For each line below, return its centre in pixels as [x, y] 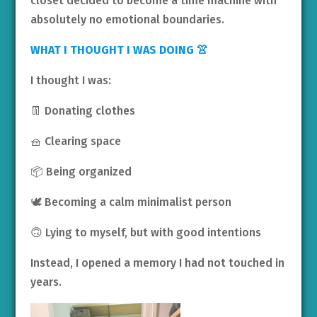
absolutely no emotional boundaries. [127, 20]
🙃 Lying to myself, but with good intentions [145, 233]
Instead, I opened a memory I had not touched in [157, 263]
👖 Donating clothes [82, 111]
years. [46, 282]
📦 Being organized [81, 172]
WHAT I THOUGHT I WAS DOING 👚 [119, 50]
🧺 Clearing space [75, 142]
